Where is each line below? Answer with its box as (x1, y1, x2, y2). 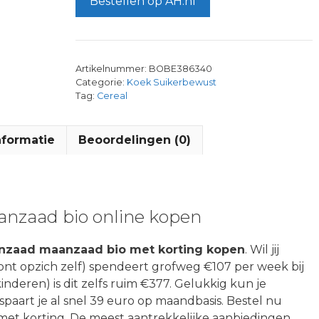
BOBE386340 (148, 63, 212, 74)
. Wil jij (245, 242, 279, 256)
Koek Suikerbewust (126, 77, 216, 88)
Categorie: (75, 77, 127, 88)
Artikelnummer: (75, 63, 149, 74)
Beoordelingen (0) (78, 133, 191, 147)
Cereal (96, 90, 127, 101)
